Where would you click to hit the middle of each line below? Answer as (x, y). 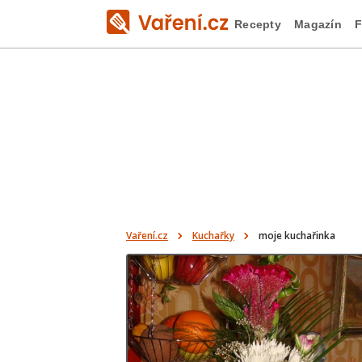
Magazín (318, 24)
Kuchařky (213, 236)
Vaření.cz (147, 236)
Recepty (258, 24)
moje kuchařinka (297, 236)
